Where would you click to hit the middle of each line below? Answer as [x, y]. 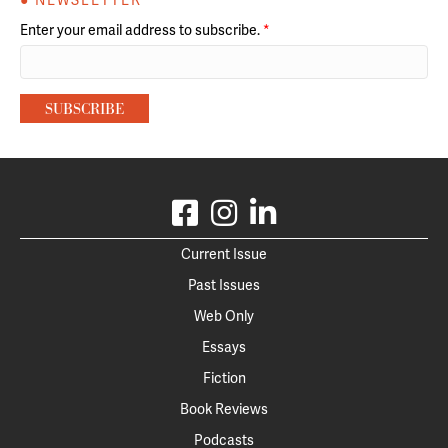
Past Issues [224, 285]
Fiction [224, 378]
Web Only [224, 316]
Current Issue [224, 254]
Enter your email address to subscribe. [141, 30]
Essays [224, 347]
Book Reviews [224, 409]
